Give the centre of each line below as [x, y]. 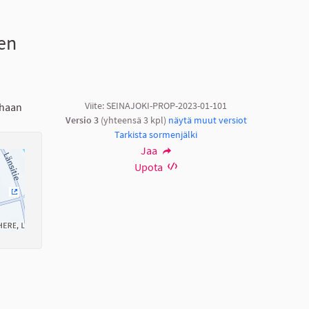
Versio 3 [82, 120]
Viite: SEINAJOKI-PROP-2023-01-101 [156, 105]
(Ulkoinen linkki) [50, 203]
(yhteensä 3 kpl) [133, 120]
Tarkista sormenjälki [156, 134]
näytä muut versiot [207, 120]
